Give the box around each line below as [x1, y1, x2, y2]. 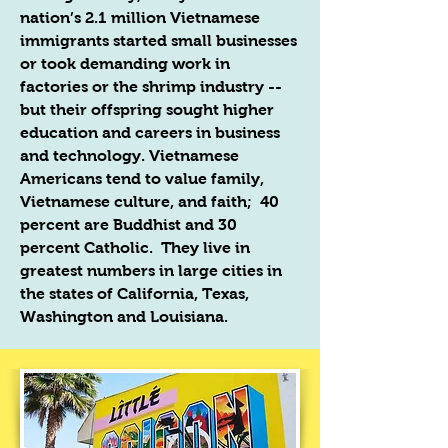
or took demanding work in [20, 55, 230, 72]
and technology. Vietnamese [20, 147, 239, 164]
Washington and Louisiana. [20, 308, 228, 325]
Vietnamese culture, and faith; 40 [20, 193, 279, 210]
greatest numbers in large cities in [20, 262, 282, 279]
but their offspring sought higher [20, 101, 274, 118]
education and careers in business [20, 124, 280, 141]
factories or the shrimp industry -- [20, 78, 282, 95]
